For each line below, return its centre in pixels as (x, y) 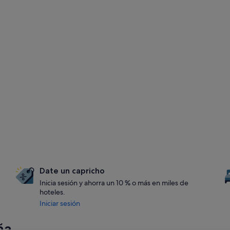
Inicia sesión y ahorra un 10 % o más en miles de (114, 183)
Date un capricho (72, 171)
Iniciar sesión (60, 203)
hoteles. (53, 192)
